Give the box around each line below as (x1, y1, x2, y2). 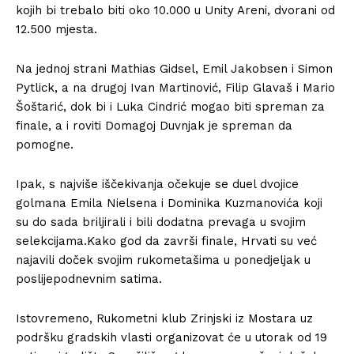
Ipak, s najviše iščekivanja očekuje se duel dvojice (16, 177, 299, 191)
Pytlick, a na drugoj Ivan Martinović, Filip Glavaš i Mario (16, 81, 335, 95)
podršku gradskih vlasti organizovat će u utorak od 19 (16, 330, 327, 345)
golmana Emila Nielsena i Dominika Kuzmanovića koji (16, 196, 322, 210)
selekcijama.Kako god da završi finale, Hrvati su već (16, 234, 317, 248)
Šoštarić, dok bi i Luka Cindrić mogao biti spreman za (16, 100, 325, 114)
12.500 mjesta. (16, 22, 97, 36)
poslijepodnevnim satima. (16, 272, 162, 286)
